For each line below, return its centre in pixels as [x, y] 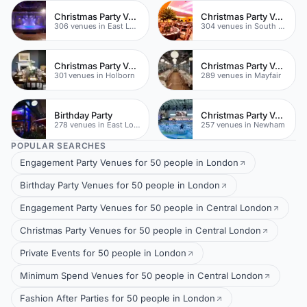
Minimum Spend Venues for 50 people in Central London [142, 275]
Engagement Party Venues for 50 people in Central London [146, 208]
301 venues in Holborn [95, 75]
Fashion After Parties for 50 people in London [118, 298]
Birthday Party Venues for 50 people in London [120, 185]
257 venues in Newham [243, 124]
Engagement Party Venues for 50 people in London [129, 162]
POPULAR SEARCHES [59, 146]
